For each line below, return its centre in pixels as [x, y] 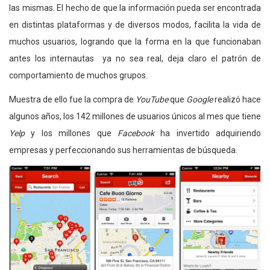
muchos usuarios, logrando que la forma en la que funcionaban [135, 42]
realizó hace [237, 100]
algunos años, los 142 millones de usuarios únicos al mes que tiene [135, 117]
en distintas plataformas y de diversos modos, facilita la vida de [135, 25]
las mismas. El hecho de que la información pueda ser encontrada [135, 8]
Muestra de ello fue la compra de [72, 100]
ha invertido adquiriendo [207, 133]
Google [199, 100]
